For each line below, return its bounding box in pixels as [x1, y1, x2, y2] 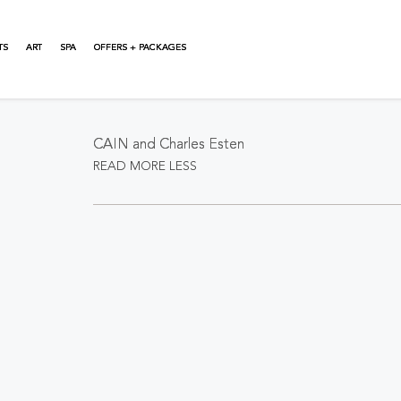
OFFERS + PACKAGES [94, 43, 186, 52]
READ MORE [93, 159, 166, 173]
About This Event [93, 80, 243, 99]
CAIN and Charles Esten [93, 138, 244, 152]
